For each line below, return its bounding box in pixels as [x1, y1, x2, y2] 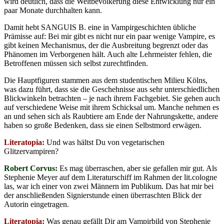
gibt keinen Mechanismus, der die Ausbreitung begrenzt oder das [4, 40, 208, 49]
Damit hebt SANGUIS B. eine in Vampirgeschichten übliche [4, 22, 196, 31]
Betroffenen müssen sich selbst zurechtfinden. [4, 58, 148, 67]
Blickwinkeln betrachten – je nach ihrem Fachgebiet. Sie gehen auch [4, 93, 220, 102]
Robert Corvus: [4, 163, 57, 172]
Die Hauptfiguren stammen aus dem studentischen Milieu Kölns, [4, 75, 207, 84]
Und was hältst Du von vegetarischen [44, 137, 164, 146]
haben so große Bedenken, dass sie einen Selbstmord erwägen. [4, 120, 201, 129]
